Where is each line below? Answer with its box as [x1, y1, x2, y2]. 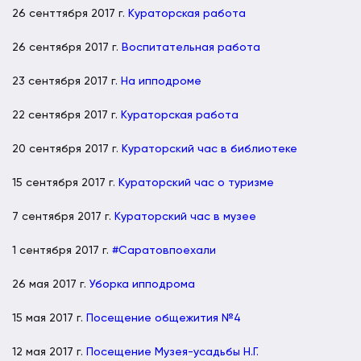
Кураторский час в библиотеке [122, 143, 297, 155]
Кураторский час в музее [114, 210, 256, 222]
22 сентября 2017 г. [12, 109, 121, 121]
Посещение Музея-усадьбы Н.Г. [86, 346, 259, 358]
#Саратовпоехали [112, 244, 216, 256]
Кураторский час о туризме [118, 176, 274, 189]
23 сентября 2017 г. [12, 75, 121, 87]
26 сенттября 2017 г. [12, 7, 128, 19]
